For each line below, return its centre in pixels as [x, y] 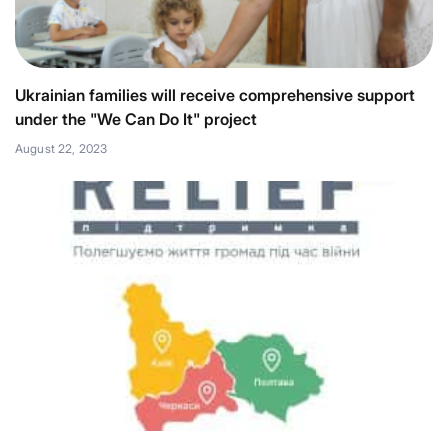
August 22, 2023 [61, 148]
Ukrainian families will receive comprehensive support [215, 95]
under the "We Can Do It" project [136, 119]
